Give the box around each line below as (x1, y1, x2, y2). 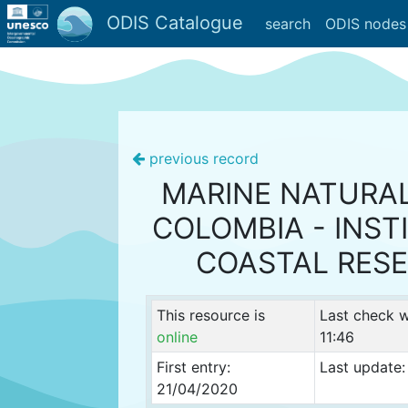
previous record (145, 149, 259, 168)
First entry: (156, 358, 230, 376)
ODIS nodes (324, 15, 406, 33)
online (156, 328, 198, 346)
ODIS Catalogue (100, 11, 243, 34)
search (264, 15, 311, 33)
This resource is (156, 306, 265, 324)
